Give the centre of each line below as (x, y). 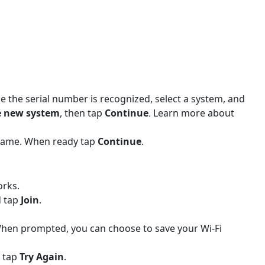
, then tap (82, 113)
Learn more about (194, 113)
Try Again (42, 256)
